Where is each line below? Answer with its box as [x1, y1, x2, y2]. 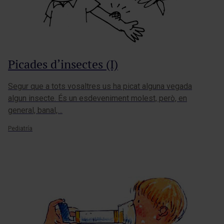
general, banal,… [8, 105, 62, 115]
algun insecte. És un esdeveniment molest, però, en [8, 93, 187, 103]
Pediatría [8, 125, 32, 132]
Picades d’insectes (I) [8, 56, 118, 72]
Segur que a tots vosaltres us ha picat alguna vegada [8, 81, 192, 91]
